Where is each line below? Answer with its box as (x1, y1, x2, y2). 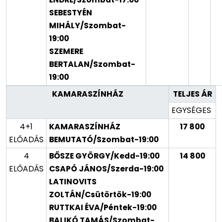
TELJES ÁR (172, 88, 212, 99)
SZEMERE (49, 46, 83, 56)
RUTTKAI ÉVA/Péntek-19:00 (49, 202, 157, 213)
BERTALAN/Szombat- (49, 58, 135, 69)
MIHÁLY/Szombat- (49, 20, 126, 31)
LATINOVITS (49, 176, 97, 187)
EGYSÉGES (171, 105, 213, 115)
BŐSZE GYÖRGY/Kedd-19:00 (49, 150, 160, 161)
